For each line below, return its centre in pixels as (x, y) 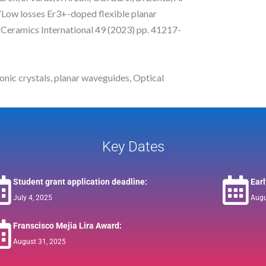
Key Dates (133, 146)
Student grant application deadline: (80, 181)
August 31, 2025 (39, 241)
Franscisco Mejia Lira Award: (67, 225)
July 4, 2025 (32, 197)
